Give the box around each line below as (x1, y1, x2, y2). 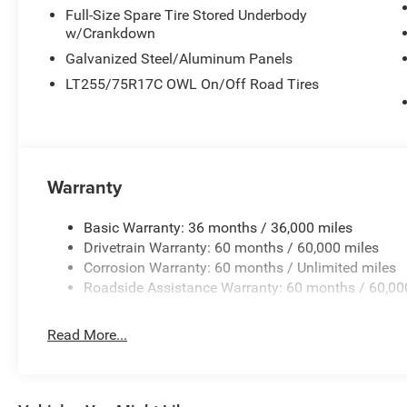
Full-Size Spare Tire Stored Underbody (65, 5, 308, 24)
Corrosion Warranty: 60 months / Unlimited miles (84, 258, 397, 276)
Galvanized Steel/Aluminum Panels (65, 49, 293, 67)
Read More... (47, 325, 128, 343)
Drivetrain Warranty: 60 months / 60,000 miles (84, 238, 380, 256)
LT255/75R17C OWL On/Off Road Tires (65, 74, 320, 93)
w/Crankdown (65, 24, 156, 42)
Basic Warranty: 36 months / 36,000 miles (84, 218, 353, 236)
